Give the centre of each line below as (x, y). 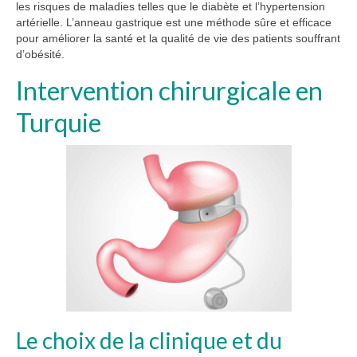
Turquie (59, 123)
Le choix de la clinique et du (149, 341)
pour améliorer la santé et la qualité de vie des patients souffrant (178, 39)
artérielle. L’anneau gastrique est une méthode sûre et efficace (174, 23)
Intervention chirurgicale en (169, 91)
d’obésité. (40, 55)
